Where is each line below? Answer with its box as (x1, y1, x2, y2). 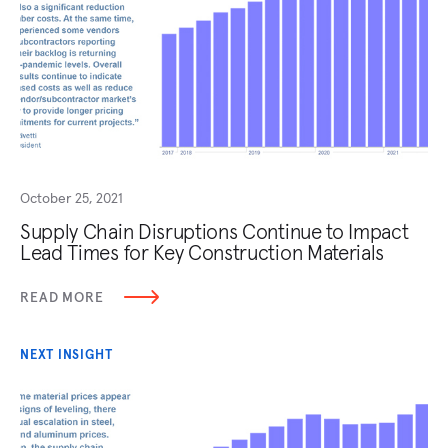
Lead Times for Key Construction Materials (20, 238, 385, 266)
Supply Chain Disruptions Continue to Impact (20, 217, 409, 245)
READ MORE (20, 287, 104, 306)
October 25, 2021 (20, 188, 123, 207)
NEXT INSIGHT (20, 345, 113, 363)
